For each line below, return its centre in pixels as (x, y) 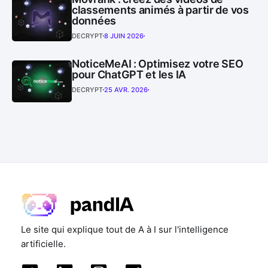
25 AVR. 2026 (126, 89)
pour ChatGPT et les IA (129, 74)
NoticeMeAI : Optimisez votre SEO (158, 63)
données (94, 20)
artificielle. (43, 244)
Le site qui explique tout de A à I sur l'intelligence (125, 230)
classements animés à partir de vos (160, 10)
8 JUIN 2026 (124, 36)
